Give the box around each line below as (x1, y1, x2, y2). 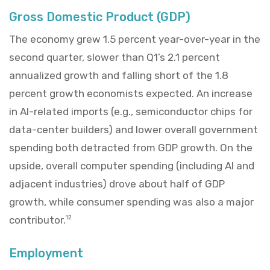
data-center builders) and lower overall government (9, 123, 258, 136)
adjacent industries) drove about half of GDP (9, 177, 225, 190)
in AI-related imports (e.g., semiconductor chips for (9, 105, 253, 118)
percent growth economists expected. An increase (9, 87, 253, 99)
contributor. (9, 213, 66, 226)
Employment (9, 245, 83, 260)
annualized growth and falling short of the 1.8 (9, 69, 228, 81)
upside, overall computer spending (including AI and (9, 159, 254, 172)
